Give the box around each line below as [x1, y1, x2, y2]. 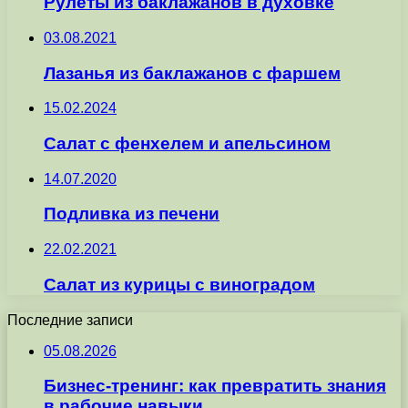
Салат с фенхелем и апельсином [44, 133, 331, 153]
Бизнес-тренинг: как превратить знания [44, 376, 386, 396]
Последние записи [7, 311, 133, 328]
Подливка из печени [44, 204, 219, 224]
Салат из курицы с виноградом [44, 274, 315, 294]
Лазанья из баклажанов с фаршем [44, 63, 341, 83]
